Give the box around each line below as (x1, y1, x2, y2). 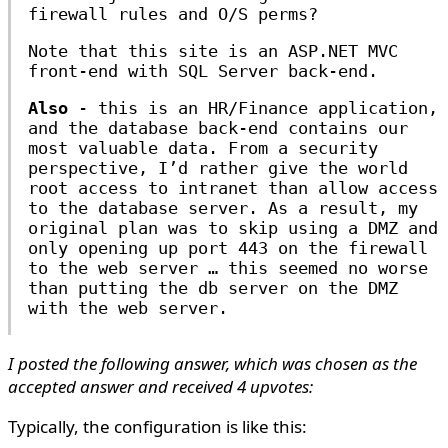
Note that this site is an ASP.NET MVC (28, 41, 398, 61)
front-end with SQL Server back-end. (28, 61, 378, 81)
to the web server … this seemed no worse (28, 258, 428, 278)
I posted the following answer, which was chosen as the (8, 352, 417, 375)
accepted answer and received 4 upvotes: (8, 375, 313, 398)
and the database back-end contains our (28, 118, 408, 138)
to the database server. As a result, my (28, 198, 418, 218)
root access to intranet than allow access (28, 178, 438, 198)
